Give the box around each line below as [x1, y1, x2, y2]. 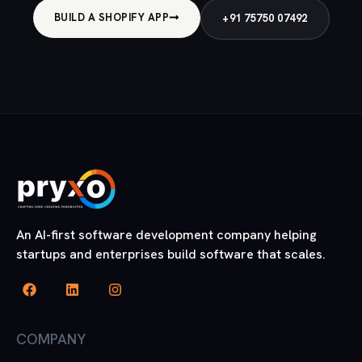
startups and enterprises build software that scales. [16, 245, 326, 263]
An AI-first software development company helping [16, 225, 317, 243]
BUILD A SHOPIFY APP [53, 10, 169, 24]
